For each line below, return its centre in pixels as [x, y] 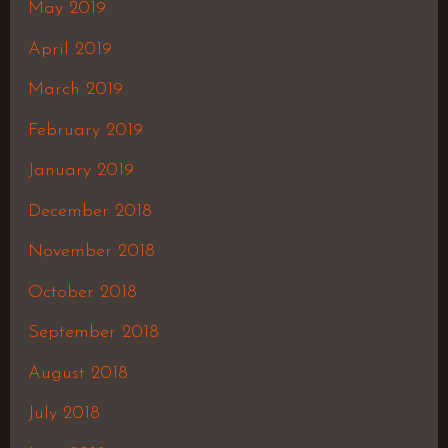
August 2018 [77, 373]
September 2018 [93, 333]
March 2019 [75, 90]
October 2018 [82, 292]
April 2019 [69, 49]
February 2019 [85, 130]
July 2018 [63, 414]
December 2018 [89, 211]
